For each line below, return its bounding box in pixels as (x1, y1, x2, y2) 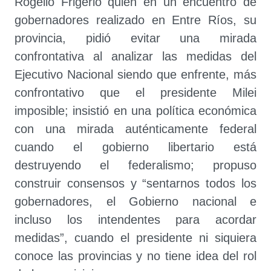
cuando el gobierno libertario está (15, 140, 256, 154)
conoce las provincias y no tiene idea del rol (15, 249, 256, 263)
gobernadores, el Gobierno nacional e (15, 195, 256, 208)
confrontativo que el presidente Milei (15, 86, 256, 99)
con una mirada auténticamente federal (15, 122, 256, 135)
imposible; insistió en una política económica (15, 104, 256, 117)
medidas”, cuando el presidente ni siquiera (15, 231, 256, 244)
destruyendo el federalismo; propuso (15, 158, 256, 172)
